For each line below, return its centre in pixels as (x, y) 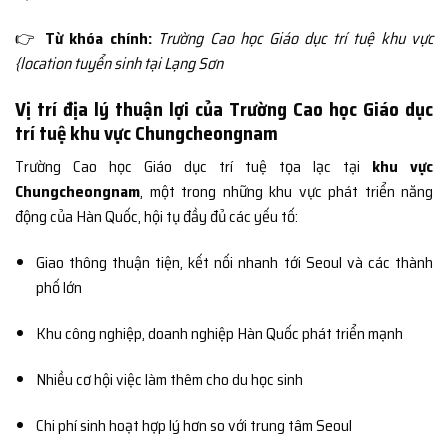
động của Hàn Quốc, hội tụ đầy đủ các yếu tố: (156, 217)
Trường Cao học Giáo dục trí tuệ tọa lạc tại (193, 167)
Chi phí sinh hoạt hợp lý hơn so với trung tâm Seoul (193, 425)
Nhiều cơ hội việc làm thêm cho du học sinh (169, 379)
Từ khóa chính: (98, 38)
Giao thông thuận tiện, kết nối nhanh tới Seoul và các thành (234, 263)
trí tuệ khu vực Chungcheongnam (146, 132)
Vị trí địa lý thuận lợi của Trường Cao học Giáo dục (224, 108)
